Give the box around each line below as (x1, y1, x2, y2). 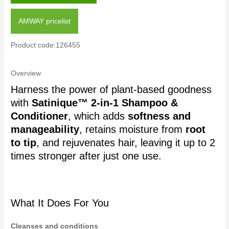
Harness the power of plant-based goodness (11, 84, 212, 96)
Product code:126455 (11, 41, 81, 49)
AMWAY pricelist (18, 17, 71, 25)
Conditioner (11, 110, 68, 122)
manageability (11, 124, 80, 135)
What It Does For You (11, 197, 109, 209)
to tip (11, 137, 37, 149)
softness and (128, 110, 191, 122)
